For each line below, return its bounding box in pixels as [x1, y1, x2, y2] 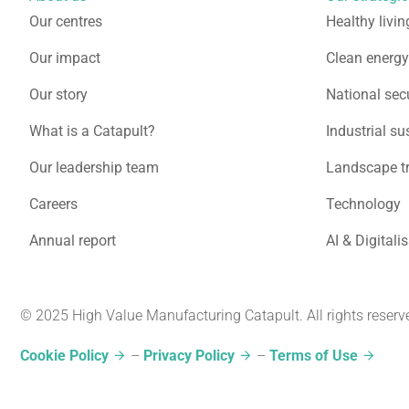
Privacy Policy [143, 346, 235, 364]
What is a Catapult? [29, 121, 155, 140]
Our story [29, 85, 88, 103]
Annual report [29, 231, 116, 249]
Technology [326, 194, 401, 213]
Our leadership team [29, 158, 159, 176]
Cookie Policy [20, 346, 109, 364]
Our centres [29, 12, 102, 30]
